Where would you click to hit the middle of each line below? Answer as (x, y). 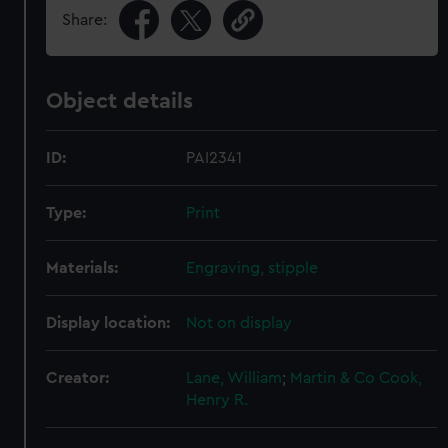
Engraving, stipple (252, 268)
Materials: (82, 268)
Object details (120, 101)
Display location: (108, 323)
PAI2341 (214, 158)
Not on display (239, 323)
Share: (85, 20)
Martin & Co (333, 378)
